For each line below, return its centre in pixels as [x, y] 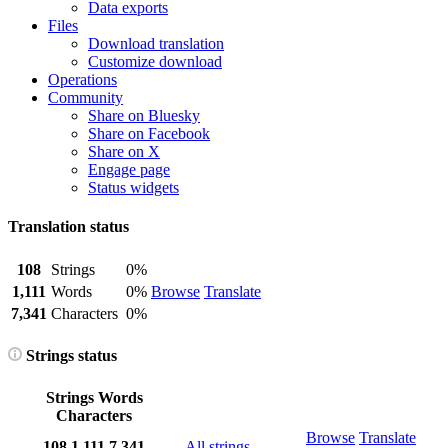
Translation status [68, 227]
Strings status [69, 355]
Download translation [156, 43]
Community [85, 97]
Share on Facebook [149, 133]
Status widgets [133, 187]
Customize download [155, 61]
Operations [82, 79]
